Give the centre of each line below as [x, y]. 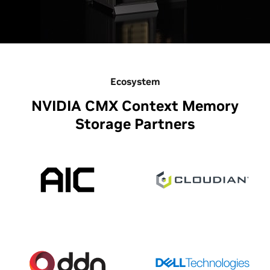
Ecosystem [135, 81]
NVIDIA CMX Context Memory [135, 106]
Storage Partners [135, 124]
